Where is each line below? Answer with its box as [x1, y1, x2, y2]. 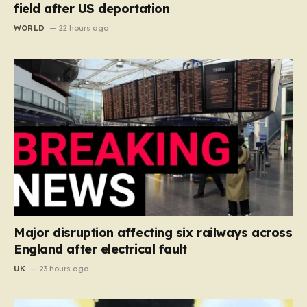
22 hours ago [59, 23, 109, 33]
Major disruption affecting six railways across [14, 225, 293, 241]
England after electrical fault [14, 241, 187, 258]
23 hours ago [40, 264, 89, 274]
